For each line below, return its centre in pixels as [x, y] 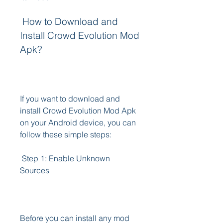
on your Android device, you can [78, 122]
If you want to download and [70, 99]
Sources [35, 170]
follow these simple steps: [66, 134]
